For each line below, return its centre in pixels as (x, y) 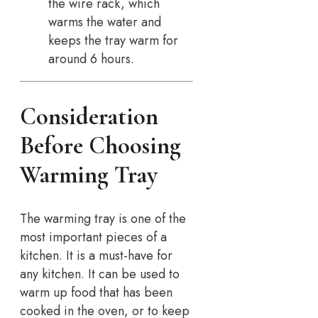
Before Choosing (100, 146)
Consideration (89, 117)
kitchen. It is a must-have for (96, 256)
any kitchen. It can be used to (100, 274)
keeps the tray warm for (113, 40)
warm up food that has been (96, 293)
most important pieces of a (93, 237)
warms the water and (105, 22)
